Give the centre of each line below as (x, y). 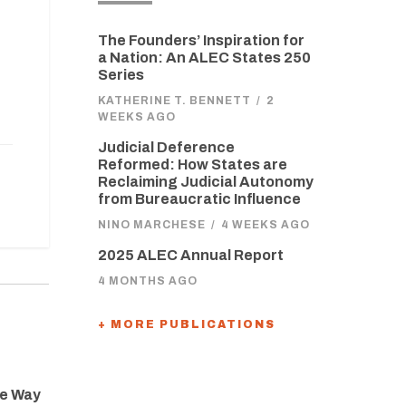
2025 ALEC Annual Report (190, 255)
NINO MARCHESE (151, 225)
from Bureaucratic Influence (199, 199)
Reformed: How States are (192, 164)
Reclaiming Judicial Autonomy (205, 182)
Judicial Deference (166, 147)
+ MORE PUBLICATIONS (186, 324)
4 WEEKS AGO (265, 225)
